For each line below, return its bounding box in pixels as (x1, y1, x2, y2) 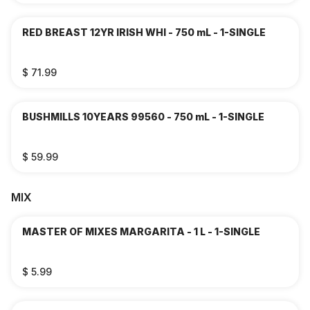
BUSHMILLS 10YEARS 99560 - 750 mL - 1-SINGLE (22, 111, 264, 122)
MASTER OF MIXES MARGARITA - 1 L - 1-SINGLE (22, 226, 260, 237)
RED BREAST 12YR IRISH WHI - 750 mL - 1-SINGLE (22, 26, 266, 38)
